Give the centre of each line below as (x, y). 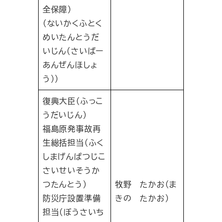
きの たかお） (142, 198)
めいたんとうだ (71, 37)
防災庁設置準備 (72, 198)
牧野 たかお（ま (146, 184)
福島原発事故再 (72, 129)
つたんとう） (65, 184)
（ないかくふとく (73, 23)
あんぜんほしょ (70, 65)
